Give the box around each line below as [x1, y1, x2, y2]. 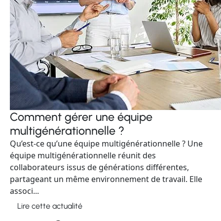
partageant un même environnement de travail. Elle [10, 174, 202, 184]
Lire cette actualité [17, 201, 82, 211]
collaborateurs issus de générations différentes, [10, 162, 189, 173]
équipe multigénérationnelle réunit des [10, 150, 156, 161]
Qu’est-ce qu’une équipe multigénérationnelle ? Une [10, 138, 203, 149]
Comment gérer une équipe [10, 110, 152, 124]
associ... [10, 185, 39, 196]
